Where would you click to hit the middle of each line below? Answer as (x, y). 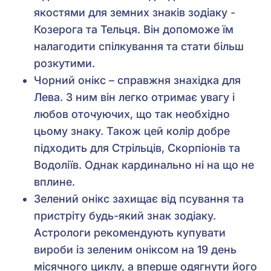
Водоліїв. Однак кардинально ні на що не (144, 165)
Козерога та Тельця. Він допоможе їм (134, 30)
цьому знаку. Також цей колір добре (132, 131)
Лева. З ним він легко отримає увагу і (134, 97)
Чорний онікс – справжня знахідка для (137, 80)
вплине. (54, 182)
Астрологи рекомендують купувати (130, 233)
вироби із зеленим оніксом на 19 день (135, 250)
